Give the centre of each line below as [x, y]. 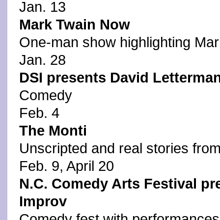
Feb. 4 [39, 113]
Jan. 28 [42, 60]
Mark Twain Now [75, 25]
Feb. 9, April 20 [67, 166]
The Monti [53, 131]
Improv [43, 201]
